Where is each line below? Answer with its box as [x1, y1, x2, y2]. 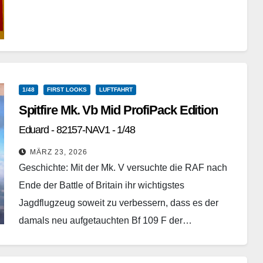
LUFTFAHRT [99, 86, 133, 93]
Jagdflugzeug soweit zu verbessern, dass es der [18, 198, 218, 208]
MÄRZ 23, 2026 [29, 148, 87, 157]
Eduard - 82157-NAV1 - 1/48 [18, 124, 136, 136]
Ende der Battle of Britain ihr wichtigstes [18, 180, 184, 191]
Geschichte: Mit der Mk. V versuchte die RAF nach [18, 163, 227, 173]
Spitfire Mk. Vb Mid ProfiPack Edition [18, 103, 218, 118]
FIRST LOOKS [46, 86, 87, 93]
